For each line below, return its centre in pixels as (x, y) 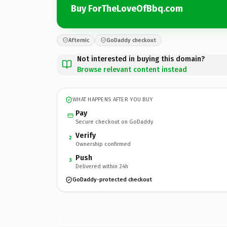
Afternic (79, 40)
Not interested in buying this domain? (141, 59)
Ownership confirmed (103, 144)
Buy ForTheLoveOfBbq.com (127, 9)
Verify (86, 135)
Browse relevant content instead (132, 69)
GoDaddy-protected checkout (112, 180)
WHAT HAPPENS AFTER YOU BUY (113, 100)
